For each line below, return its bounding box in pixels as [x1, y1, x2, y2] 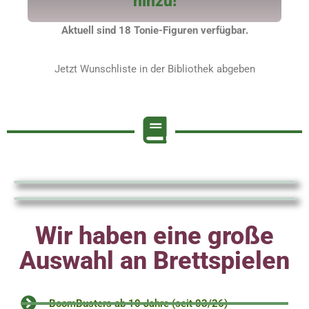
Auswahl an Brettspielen [19, 246, 290, 275]
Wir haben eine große [35, 221, 274, 250]
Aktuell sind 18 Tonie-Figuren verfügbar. [61, 23, 248, 37]
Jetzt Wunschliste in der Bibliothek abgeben [54, 62, 255, 75]
